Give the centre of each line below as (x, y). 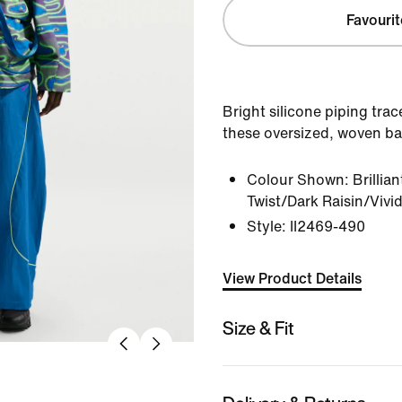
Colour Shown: (298, 179)
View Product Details (292, 278)
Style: (267, 226)
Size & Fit (258, 328)
